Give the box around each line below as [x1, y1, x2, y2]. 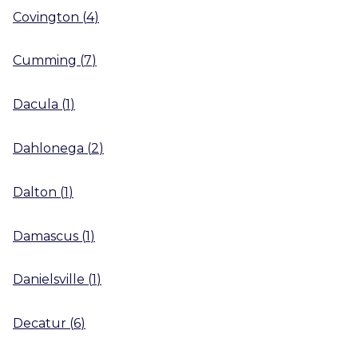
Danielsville [13, 272, 85, 288]
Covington [13, 9, 79, 25]
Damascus [13, 228, 78, 244]
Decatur [13, 316, 66, 332]
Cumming [13, 53, 77, 69]
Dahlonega [13, 140, 84, 156]
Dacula [13, 97, 58, 113]
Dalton [13, 184, 57, 200]
